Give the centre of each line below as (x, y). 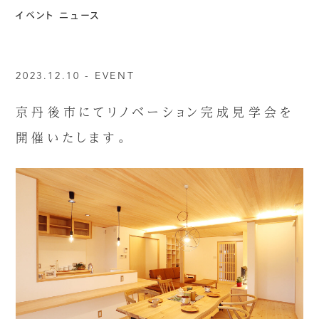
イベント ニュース (58, 16)
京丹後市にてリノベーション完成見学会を (155, 112)
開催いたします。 (72, 138)
